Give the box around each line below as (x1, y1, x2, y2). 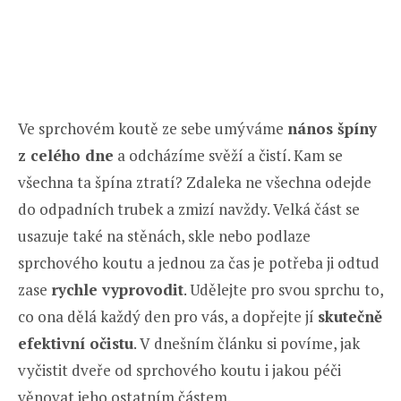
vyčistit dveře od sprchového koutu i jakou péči (18, 359, 341, 380)
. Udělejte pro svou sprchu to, (183, 278, 383, 300)
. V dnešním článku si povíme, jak (133, 332, 360, 354)
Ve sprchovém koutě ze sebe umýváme (18, 117, 287, 139)
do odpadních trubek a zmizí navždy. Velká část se (18, 198, 360, 219)
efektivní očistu (18, 332, 133, 354)
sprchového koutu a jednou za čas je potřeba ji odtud (18, 252, 380, 273)
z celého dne (18, 144, 114, 166)
